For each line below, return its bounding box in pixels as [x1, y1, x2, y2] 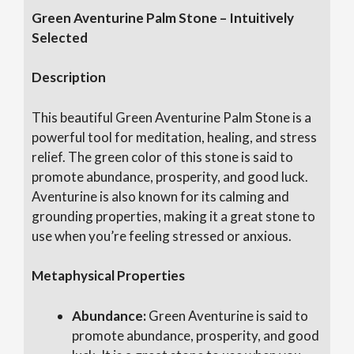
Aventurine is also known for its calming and [32, 187, 289, 205]
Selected [32, 28, 88, 46]
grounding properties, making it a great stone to [32, 207, 315, 224]
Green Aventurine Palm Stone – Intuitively [32, 9, 294, 26]
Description [32, 69, 106, 86]
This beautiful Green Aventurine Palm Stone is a [32, 108, 311, 126]
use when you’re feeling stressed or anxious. [32, 227, 292, 244]
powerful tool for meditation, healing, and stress [32, 128, 317, 145]
